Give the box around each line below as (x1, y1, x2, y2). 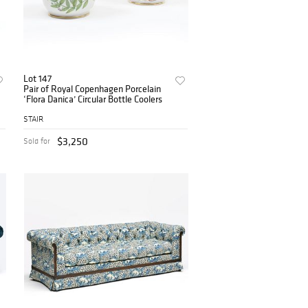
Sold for (23, 136, 51, 146)
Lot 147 (23, 72, 52, 85)
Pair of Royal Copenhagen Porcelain (23, 82, 162, 96)
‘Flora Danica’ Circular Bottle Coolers (23, 93, 163, 106)
